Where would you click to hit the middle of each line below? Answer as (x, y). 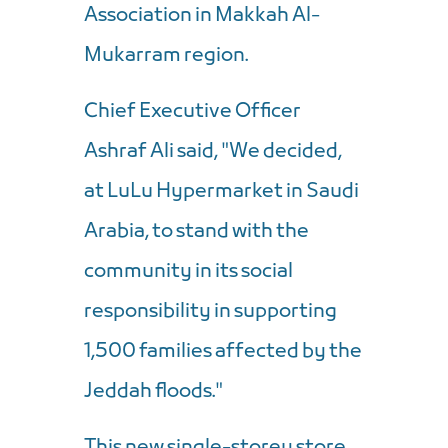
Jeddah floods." (155, 391)
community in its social (188, 271)
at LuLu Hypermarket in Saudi (221, 191)
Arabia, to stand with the (196, 231)
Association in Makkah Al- (202, 15)
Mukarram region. (166, 55)
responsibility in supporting (210, 311)
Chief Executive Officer (192, 111)
